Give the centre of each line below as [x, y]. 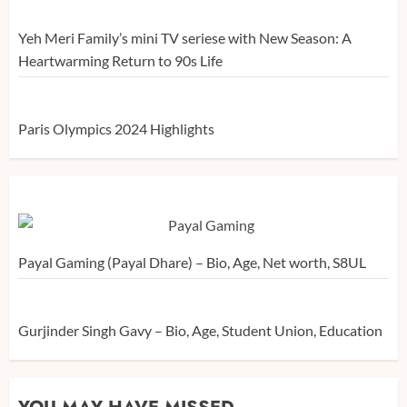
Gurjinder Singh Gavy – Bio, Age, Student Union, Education [200, 331]
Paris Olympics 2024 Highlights [116, 129]
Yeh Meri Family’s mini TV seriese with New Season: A [185, 38]
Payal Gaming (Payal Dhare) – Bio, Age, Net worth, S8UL [192, 263]
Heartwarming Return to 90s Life [120, 61]
